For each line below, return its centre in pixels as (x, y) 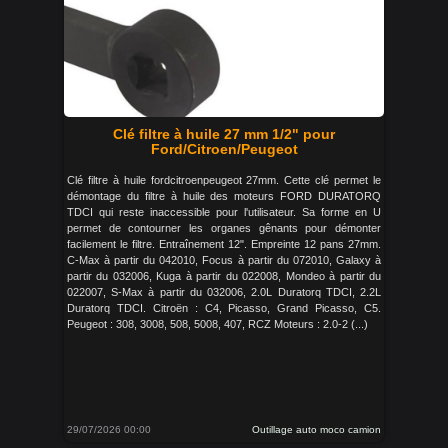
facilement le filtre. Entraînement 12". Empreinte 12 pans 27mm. (224, 244)
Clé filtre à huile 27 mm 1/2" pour (224, 134)
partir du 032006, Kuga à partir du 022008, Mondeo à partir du (224, 276)
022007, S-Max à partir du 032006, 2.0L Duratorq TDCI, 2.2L (224, 292)
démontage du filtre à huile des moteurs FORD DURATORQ (224, 196)
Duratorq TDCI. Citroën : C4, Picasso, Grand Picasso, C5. (224, 308)
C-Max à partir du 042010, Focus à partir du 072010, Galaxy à (224, 260)
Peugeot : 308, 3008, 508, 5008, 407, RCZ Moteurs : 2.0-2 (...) (217, 324)
